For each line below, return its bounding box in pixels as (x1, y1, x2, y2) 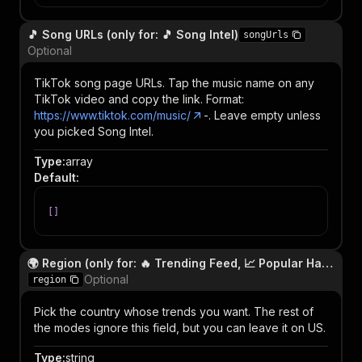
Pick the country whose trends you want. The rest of (34, 305, 314, 318)
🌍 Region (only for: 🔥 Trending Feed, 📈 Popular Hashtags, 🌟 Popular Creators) (322, 256, 333, 270)
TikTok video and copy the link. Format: (34, 92, 244, 106)
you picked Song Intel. (34, 124, 154, 138)
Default (34, 170, 76, 184)
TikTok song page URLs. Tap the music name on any (34, 76, 314, 90)
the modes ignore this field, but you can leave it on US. (34, 321, 326, 335)
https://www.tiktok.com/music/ (34, 108, 191, 122)
